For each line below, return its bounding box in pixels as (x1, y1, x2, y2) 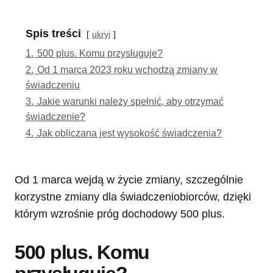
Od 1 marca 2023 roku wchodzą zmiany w (37, 64, 218, 76)
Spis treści (26, 27, 81, 40)
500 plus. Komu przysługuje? (37, 48, 163, 59)
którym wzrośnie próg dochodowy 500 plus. (15, 208, 225, 221)
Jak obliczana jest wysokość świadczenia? (37, 127, 222, 139)
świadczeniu (26, 79, 80, 91)
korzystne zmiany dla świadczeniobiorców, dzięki (15, 191, 251, 204)
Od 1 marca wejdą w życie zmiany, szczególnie (15, 174, 243, 186)
